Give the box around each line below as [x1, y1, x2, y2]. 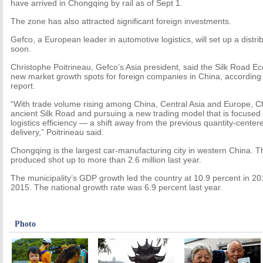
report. [11, 81, 35, 90]
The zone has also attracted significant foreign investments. [11, 16, 231, 26]
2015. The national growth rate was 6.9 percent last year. [11, 183, 222, 192]
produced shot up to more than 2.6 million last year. [11, 155, 201, 164]
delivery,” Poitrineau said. [11, 127, 104, 137]
